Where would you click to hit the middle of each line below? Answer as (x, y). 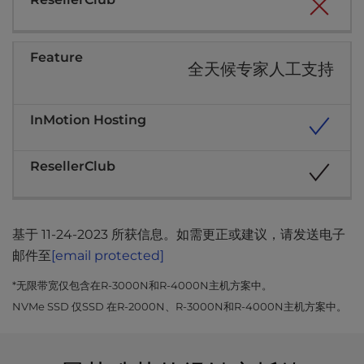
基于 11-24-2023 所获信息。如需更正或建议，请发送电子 (179, 234)
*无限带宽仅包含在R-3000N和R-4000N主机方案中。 (142, 285)
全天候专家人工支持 (261, 69)
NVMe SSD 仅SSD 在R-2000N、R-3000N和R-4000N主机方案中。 (180, 306)
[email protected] (108, 256)
